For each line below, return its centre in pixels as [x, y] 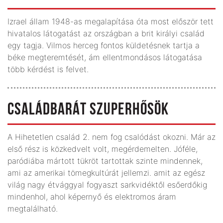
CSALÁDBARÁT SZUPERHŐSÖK [88, 110]
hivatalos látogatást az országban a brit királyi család [106, 33]
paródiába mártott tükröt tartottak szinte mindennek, [105, 161]
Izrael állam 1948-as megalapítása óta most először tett [111, 21]
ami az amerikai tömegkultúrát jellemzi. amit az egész [106, 172]
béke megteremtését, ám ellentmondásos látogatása [105, 57]
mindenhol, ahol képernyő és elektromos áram [92, 196]
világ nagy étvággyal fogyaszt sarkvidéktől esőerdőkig [107, 184]
